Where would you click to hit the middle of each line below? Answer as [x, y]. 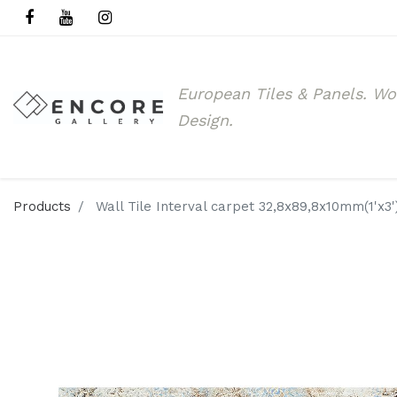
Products [42, 206]
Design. [205, 120]
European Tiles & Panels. [274, 93]
